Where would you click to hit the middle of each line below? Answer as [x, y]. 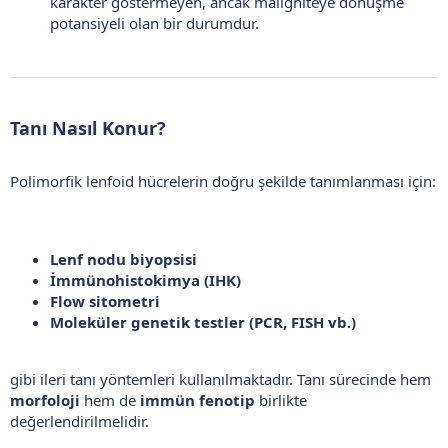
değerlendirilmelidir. [79, 420]
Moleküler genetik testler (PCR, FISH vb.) [203, 321]
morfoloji [45, 399]
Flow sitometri [105, 300]
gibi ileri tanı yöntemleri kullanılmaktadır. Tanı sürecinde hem [220, 378]
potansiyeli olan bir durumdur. [154, 22]
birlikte [281, 399]
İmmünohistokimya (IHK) [145, 279]
